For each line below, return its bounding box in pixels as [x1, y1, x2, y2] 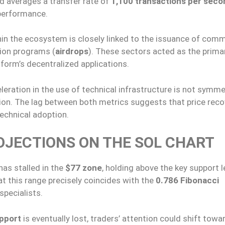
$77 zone [65, 163, 102, 173]
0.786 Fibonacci [156, 175, 219, 186]
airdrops [55, 46, 88, 57]
